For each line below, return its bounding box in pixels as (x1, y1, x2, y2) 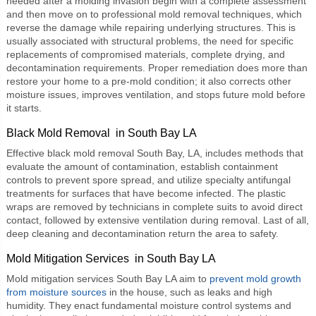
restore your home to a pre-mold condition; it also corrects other (6, 75, 291, 87)
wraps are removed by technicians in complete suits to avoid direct (6, 200, 303, 212)
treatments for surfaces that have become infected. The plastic (6, 187, 286, 199)
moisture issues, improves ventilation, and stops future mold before (6, 88, 305, 100)
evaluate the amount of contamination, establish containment (6, 160, 278, 172)
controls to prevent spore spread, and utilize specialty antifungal (6, 174, 291, 186)
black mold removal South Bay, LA (47, 147, 200, 159)
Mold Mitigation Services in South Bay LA (6, 252, 216, 265)
